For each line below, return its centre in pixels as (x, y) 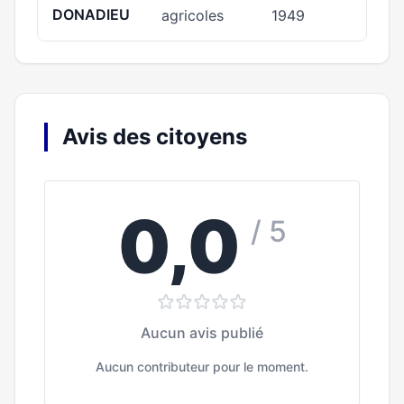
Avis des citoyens (155, 137)
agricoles (193, 15)
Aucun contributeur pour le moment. (202, 367)
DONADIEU (91, 14)
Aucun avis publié (202, 333)
